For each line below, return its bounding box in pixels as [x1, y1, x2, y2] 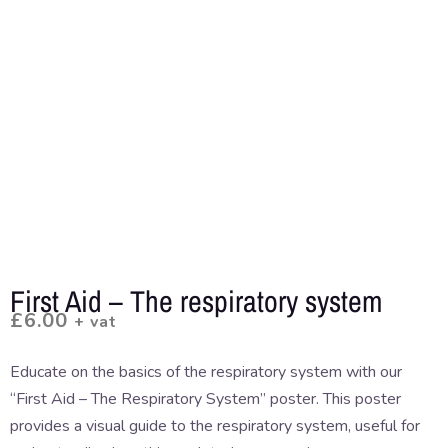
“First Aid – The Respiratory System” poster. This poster [10, 388, 401, 411]
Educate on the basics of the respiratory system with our [10, 361, 402, 384]
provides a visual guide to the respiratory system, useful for [10, 415, 420, 438]
